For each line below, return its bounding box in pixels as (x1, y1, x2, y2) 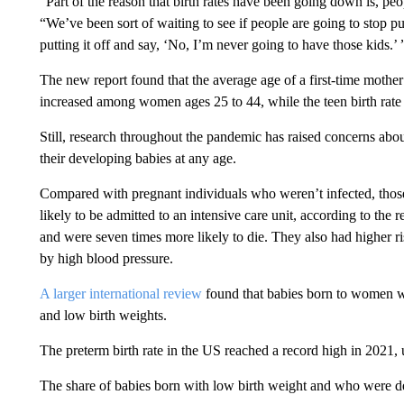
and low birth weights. (39, 307, 167, 323)
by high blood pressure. (39, 250, 173, 266)
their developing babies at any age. (39, 150, 236, 166)
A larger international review (39, 285, 202, 301)
